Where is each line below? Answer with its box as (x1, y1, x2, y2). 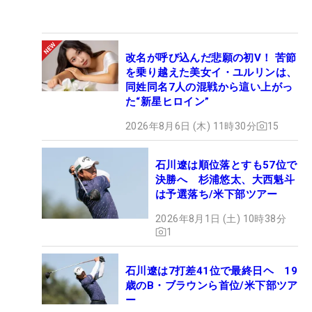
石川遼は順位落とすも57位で (155, 158, 297, 171)
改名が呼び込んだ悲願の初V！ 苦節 (125, 51, 297, 64)
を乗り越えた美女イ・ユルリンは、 (125, 65, 297, 79)
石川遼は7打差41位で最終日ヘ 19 (125, 264, 298, 277)
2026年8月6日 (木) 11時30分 (125, 120, 256, 132)
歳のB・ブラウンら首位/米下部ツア (125, 279, 298, 292)
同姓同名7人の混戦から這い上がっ (125, 80, 293, 93)
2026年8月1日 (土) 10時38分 (155, 212, 286, 224)
